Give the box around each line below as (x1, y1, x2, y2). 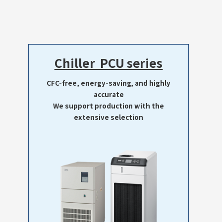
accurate (93, 89, 124, 99)
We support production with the (53, 100, 165, 111)
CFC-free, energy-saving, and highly (46, 77, 171, 88)
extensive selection (74, 111, 143, 122)
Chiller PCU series (54, 54, 163, 71)
